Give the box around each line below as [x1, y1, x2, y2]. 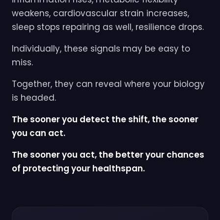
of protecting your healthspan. [12, 163, 145, 175]
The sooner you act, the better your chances [12, 149, 204, 161]
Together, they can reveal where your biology [12, 78, 205, 90]
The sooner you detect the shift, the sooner [12, 113, 198, 126]
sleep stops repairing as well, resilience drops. [12, 21, 204, 33]
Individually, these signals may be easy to [12, 43, 190, 55]
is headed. [12, 92, 56, 104]
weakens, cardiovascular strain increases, [12, 7, 189, 20]
